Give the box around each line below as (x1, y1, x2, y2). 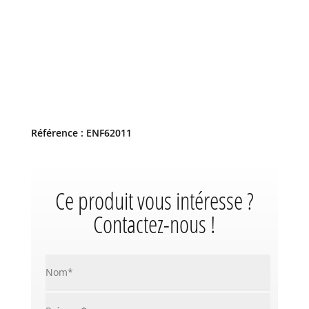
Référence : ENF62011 (30, 126, 132, 140)
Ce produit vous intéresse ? (54, 185, 254, 217)
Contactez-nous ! (93, 208, 216, 241)
